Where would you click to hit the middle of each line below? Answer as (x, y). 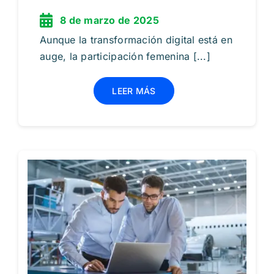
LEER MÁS (134, 91)
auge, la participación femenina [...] (125, 56)
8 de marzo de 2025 (109, 20)
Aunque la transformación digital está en (136, 39)
